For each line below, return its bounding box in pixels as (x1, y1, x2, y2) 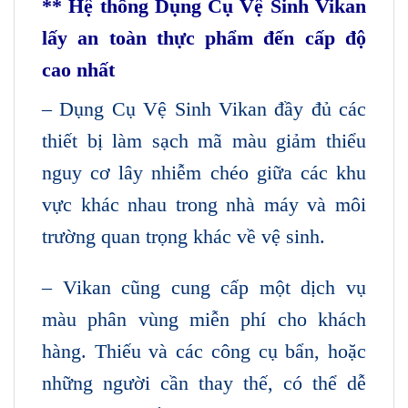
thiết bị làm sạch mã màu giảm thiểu (42, 128, 366, 152)
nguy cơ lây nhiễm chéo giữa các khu (42, 160, 366, 184)
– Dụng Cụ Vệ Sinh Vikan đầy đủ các (42, 97, 366, 120)
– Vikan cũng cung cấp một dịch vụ (42, 275, 366, 299)
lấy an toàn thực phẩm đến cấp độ (42, 25, 366, 49)
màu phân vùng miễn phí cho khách (42, 307, 366, 331)
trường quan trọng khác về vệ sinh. (42, 224, 325, 248)
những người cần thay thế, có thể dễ (42, 371, 366, 394)
